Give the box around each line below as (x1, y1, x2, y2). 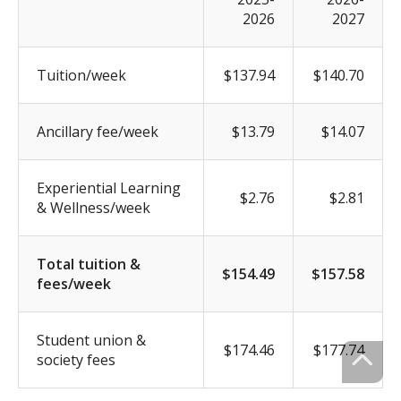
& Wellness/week (37, 197, 150, 218)
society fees (37, 349, 115, 370)
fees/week (37, 273, 111, 294)
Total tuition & (37, 253, 141, 274)
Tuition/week (37, 64, 126, 85)
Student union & (37, 329, 146, 350)
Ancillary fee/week (37, 121, 158, 141)
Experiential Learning (37, 177, 181, 198)
